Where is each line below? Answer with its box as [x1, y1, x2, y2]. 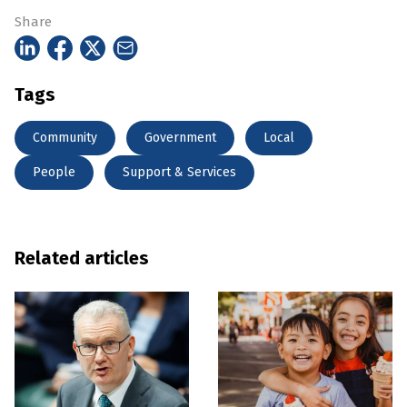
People [33, 164, 75, 180]
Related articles [15, 246, 149, 269]
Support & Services [123, 164, 236, 180]
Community [33, 129, 97, 145]
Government [144, 129, 216, 145]
